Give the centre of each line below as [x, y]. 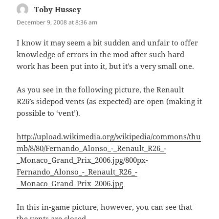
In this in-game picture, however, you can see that [105, 207]
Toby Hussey [58, 10]
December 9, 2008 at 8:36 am [57, 22]
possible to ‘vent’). [49, 113]
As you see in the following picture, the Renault [100, 89]
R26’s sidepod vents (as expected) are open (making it [109, 101]
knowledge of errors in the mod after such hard [101, 54]
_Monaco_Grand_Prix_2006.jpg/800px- [83, 160]
